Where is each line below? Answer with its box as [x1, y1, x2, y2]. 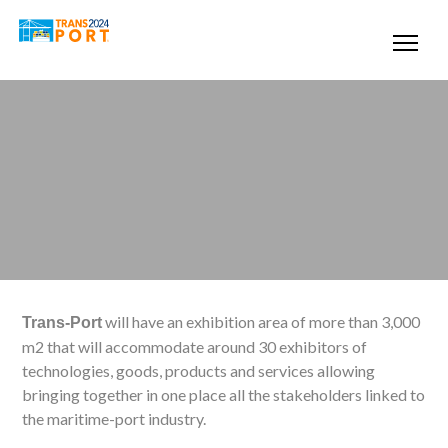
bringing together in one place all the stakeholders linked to [22, 385, 426, 404]
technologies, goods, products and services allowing [22, 361, 376, 380]
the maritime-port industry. [22, 409, 207, 428]
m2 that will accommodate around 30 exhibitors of [22, 337, 368, 356]
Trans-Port [22, 314, 103, 331]
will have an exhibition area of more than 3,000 [102, 312, 421, 331]
